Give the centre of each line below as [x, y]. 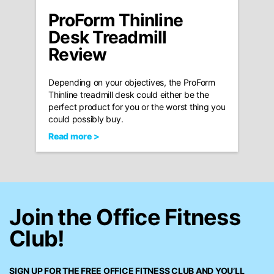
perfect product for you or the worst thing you [137, 106]
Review [78, 54]
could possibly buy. [86, 119]
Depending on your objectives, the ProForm [132, 82]
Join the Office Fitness [125, 217]
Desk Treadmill [108, 37]
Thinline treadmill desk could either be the [129, 94]
